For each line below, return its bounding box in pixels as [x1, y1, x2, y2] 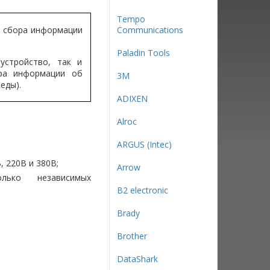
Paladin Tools [117, 47, 170, 58]
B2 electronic [117, 184, 168, 196]
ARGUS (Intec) [117, 139, 172, 150]
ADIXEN [117, 93, 148, 104]
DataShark [117, 253, 158, 265]
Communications [117, 24, 183, 36]
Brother [117, 230, 147, 242]
